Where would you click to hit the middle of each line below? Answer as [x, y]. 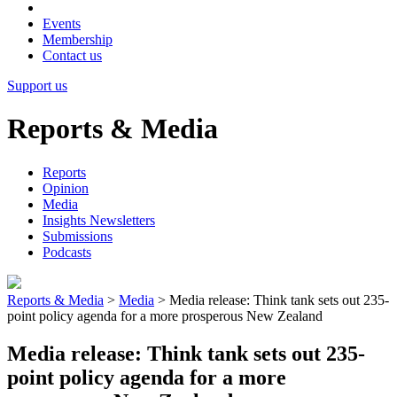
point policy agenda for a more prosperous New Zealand [165, 315]
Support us [37, 86]
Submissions [78, 236]
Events [62, 23]
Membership [78, 39]
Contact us [72, 55]
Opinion [66, 188]
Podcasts [67, 252]
